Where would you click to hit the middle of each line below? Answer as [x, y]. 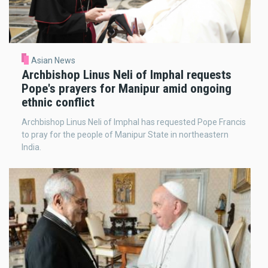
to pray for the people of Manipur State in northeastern [125, 135]
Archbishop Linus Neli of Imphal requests [127, 75]
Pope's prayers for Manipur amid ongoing [127, 89]
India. [31, 147]
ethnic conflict [58, 103]
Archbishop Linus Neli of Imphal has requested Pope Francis [134, 122]
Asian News [53, 60]
